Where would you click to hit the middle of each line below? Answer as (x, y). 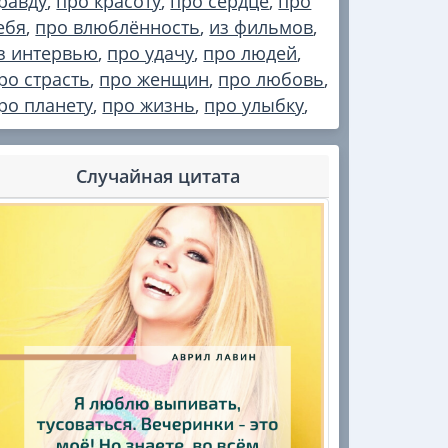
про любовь (271, 79)
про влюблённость (118, 27)
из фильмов (261, 27)
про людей (250, 53)
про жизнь (149, 105)
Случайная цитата (157, 176)
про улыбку (254, 105)
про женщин (154, 79)
